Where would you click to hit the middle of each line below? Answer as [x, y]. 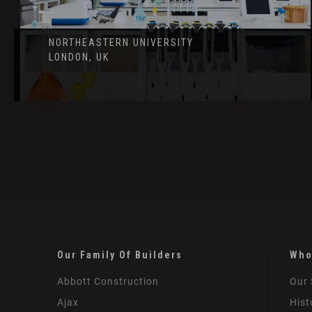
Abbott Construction [108, 282]
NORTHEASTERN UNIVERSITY [121, 43]
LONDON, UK [79, 57]
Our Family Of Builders [120, 255]
